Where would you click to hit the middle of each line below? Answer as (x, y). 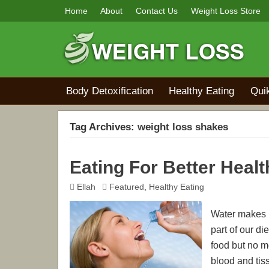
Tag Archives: (104, 127)
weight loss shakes (183, 127)
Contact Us (157, 11)
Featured (126, 187)
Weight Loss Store (225, 11)
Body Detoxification (110, 91)
